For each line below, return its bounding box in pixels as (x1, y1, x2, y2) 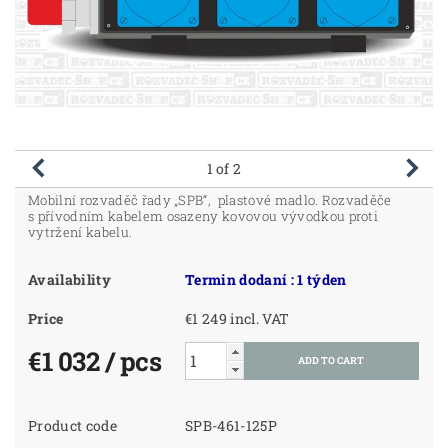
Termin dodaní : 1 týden (185, 270, 347, 290)
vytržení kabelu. (28, 223, 133, 242)
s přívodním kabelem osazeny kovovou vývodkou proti (28, 207, 379, 226)
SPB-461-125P (185, 416, 277, 436)
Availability (28, 270, 111, 290)
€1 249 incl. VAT (230, 309, 290, 329)
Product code (28, 416, 117, 436)
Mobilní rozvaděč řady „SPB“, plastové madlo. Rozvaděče (28, 191, 392, 210)
